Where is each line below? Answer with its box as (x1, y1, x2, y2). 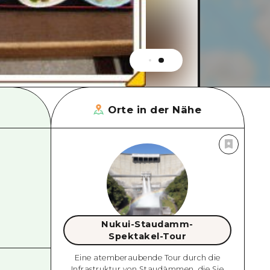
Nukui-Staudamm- (101, 218, 193, 230)
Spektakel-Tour (108, 230, 187, 242)
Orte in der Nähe (108, 103, 202, 116)
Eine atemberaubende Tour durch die (74, 253, 221, 262)
